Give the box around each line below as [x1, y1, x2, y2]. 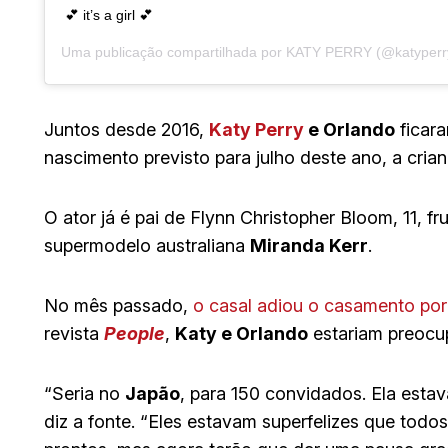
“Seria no [44, 383, 125, 405]
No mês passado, [44, 295, 188, 317]
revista [44, 323, 104, 345]
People [104, 323, 165, 345]
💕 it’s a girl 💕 [65, 7, 153, 24]
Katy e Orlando [175, 323, 308, 345]
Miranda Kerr [250, 235, 368, 257]
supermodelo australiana [44, 235, 250, 257]
